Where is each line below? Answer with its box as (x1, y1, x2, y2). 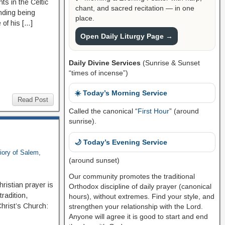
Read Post (17, 96, 48, 103)
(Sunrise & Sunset (140, 58, 200, 67)
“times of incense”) (68, 68, 128, 77)
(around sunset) (68, 156, 120, 164)
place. (75, 14, 94, 22)
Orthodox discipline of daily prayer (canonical (68, 182, 211, 190)
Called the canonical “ (68, 106, 138, 115)
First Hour (137, 106, 169, 115)
